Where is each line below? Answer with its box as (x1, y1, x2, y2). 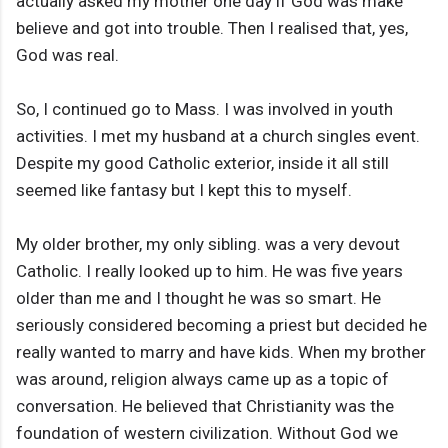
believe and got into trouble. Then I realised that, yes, (16, 18, 408, 39)
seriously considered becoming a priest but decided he (16, 315, 427, 336)
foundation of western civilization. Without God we (16, 423, 398, 444)
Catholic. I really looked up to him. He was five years (16, 261, 403, 282)
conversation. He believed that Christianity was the (16, 396, 394, 417)
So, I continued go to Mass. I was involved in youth (16, 99, 393, 120)
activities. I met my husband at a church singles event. (16, 126, 420, 147)
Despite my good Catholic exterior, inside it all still (16, 153, 389, 174)
